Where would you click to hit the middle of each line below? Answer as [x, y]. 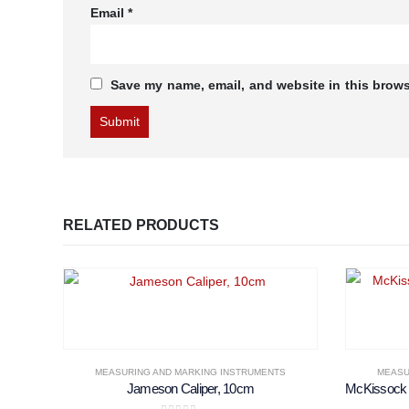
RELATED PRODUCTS [141, 225]
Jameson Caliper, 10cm [190, 388]
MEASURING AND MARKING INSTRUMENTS [190, 372]
